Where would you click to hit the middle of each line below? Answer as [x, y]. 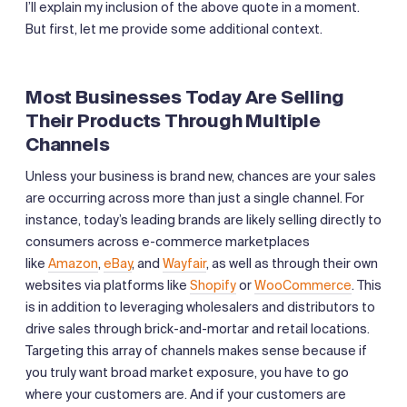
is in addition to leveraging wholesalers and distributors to [200, 307]
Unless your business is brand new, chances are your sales [201, 176]
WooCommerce [303, 285]
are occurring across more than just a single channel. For [195, 198]
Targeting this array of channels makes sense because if [196, 350]
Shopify [213, 285]
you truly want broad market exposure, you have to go [187, 372]
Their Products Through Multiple [173, 120]
